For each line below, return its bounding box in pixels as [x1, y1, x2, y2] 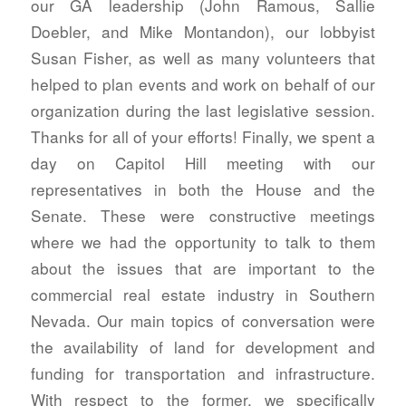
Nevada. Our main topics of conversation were [30, 309, 376, 333]
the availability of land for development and [30, 335, 376, 359]
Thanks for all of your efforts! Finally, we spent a [30, 125, 376, 149]
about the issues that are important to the [30, 256, 376, 280]
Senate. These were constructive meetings [30, 204, 376, 227]
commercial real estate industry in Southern [30, 283, 376, 306]
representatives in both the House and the [30, 178, 376, 201]
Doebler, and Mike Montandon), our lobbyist [30, 20, 376, 43]
